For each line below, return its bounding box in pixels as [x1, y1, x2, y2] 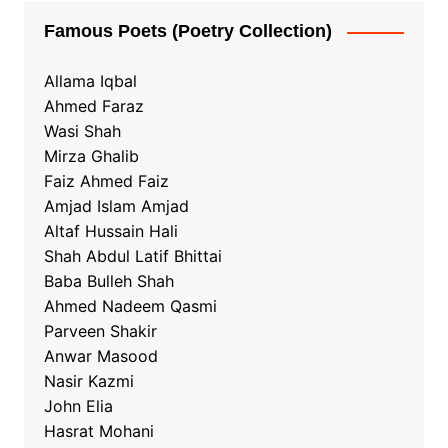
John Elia [43, 396, 113, 417]
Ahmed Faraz [43, 96, 144, 117]
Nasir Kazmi [43, 371, 134, 392]
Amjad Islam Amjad [43, 196, 189, 217]
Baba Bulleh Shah [43, 271, 174, 292]
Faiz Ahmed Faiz [43, 171, 169, 192]
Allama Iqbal [43, 71, 137, 92]
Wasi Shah [43, 121, 121, 142]
